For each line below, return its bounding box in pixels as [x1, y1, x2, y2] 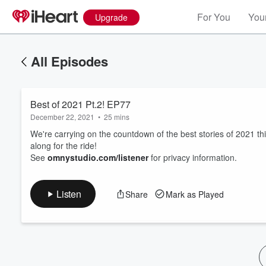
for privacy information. [148, 151, 237, 163]
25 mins [104, 112, 129, 122]
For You [197, 10, 230, 24]
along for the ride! [30, 140, 97, 151]
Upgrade [95, 11, 128, 23]
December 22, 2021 [30, 112, 94, 122]
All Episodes [31, 52, 108, 71]
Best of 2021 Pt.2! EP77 [30, 97, 131, 111]
